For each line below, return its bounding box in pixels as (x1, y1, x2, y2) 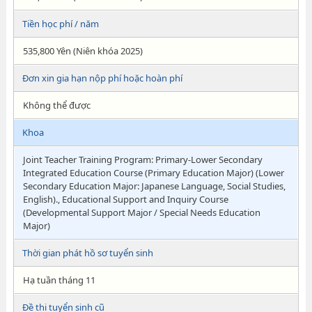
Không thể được (22, 99, 91, 111)
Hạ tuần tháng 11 (22, 274, 95, 286)
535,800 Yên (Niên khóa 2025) (22, 45, 143, 57)
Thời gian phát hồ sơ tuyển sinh (22, 247, 153, 259)
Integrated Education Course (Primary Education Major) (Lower (22, 166, 284, 179)
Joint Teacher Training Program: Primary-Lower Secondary (22, 153, 263, 166)
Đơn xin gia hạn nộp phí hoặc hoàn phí (22, 72, 182, 84)
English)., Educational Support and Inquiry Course (22, 193, 228, 205)
